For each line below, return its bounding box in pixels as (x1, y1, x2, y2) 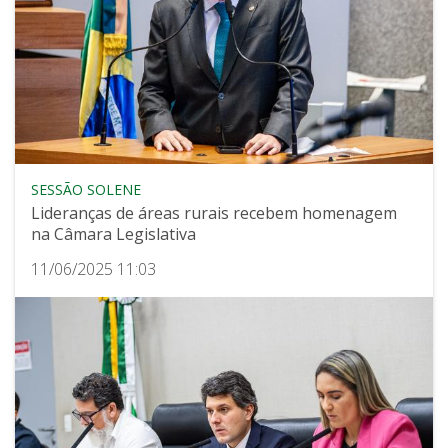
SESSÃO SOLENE (31, 180, 141, 200)
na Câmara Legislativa (31, 223, 196, 246)
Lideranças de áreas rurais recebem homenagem (31, 202, 397, 225)
